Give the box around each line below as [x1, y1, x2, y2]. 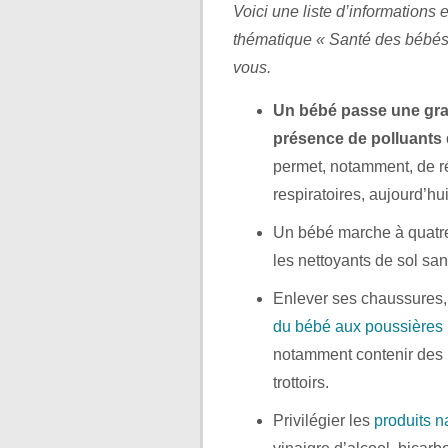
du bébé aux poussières [273, 317, 443, 335]
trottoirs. [273, 373, 329, 391]
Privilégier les [273, 411, 374, 429]
